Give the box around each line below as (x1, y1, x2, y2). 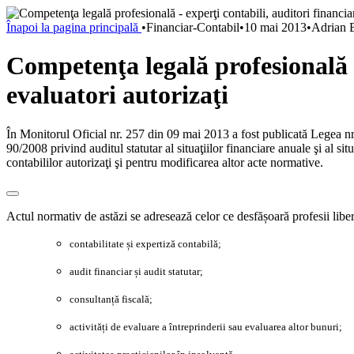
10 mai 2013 (244, 21, 307, 34)
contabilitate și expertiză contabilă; (70, 237, 221, 250)
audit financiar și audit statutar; (70, 265, 203, 277)
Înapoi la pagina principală (6, 21, 141, 34)
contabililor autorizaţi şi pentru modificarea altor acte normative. (6, 155, 323, 169)
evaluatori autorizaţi (6, 81, 228, 110)
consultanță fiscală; (70, 292, 153, 305)
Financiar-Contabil (146, 21, 239, 34)
